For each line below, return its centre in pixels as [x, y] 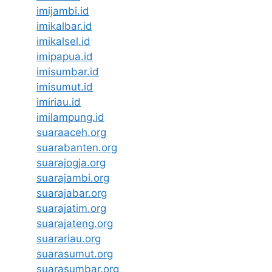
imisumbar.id [68, 72]
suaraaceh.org [71, 132]
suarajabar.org [72, 193]
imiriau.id [59, 102]
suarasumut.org [75, 254]
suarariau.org [69, 239]
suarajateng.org [75, 223]
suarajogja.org [71, 163]
